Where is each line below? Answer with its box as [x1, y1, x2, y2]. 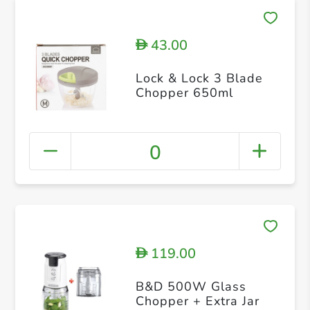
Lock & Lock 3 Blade [135, 69, 263, 86]
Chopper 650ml [135, 84, 233, 101]
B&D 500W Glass [135, 277, 246, 295]
